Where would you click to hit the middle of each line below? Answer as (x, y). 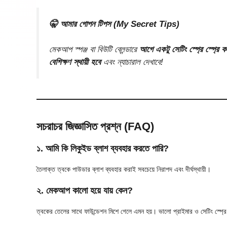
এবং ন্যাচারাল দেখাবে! (132, 62)
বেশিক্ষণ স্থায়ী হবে (75, 62)
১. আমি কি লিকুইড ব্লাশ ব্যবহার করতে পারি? (103, 148)
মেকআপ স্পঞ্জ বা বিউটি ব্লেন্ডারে (94, 49)
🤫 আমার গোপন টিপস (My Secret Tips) (114, 24)
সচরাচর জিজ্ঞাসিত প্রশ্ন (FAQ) (95, 126)
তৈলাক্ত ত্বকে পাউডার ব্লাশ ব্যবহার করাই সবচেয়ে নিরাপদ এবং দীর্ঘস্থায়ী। (124, 169)
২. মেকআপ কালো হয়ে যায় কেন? (85, 190)
